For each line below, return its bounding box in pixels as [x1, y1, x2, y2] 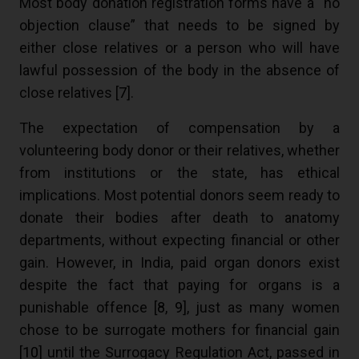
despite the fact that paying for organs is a [19, 276, 340, 294]
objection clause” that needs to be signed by [19, 17, 340, 34]
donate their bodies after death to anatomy [19, 209, 340, 227]
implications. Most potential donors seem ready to [19, 187, 340, 204]
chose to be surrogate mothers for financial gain [19, 321, 340, 339]
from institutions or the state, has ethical [19, 164, 340, 182]
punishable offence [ [19, 299, 158, 317]
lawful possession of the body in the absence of [19, 62, 340, 79]
